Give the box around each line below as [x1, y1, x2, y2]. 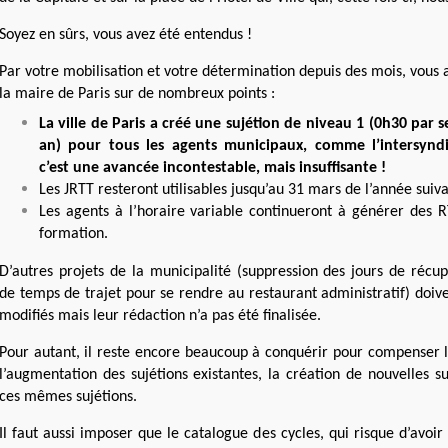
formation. [39, 226, 108, 242]
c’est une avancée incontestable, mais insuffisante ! [39, 160, 386, 176]
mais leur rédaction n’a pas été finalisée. [58, 308, 321, 324]
